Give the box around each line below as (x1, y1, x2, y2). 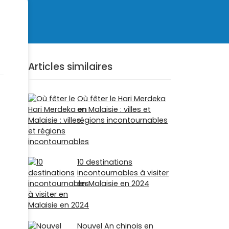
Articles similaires (28, 60, 112, 74)
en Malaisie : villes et (77, 104, 151, 115)
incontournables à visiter (77, 168, 169, 178)
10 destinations (77, 157, 132, 168)
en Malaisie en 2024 (77, 178, 149, 189)
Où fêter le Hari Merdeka (77, 94, 166, 104)
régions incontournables (77, 115, 168, 126)
